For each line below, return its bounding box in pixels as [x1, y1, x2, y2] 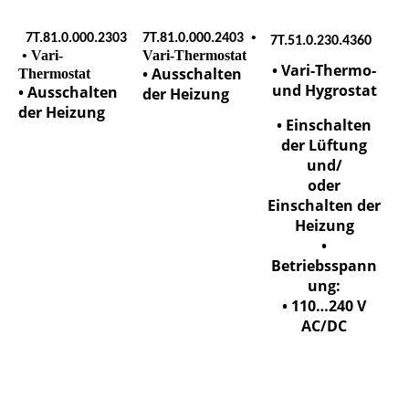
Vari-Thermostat [142, 47, 246, 64]
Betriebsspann [271, 256, 377, 277]
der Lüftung [281, 135, 367, 156]
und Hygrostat [271, 80, 377, 101]
